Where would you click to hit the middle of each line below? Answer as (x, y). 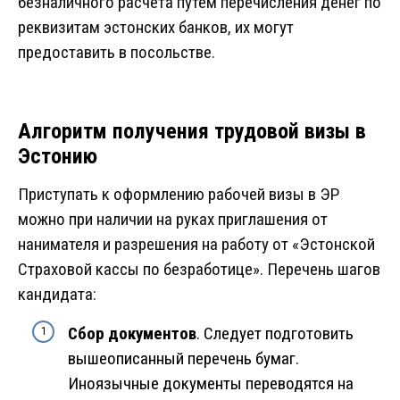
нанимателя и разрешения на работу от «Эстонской (196, 245)
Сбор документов (132, 334)
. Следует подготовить (275, 334)
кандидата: (57, 295)
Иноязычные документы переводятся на (211, 384)
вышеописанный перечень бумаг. (183, 359)
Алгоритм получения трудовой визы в (192, 132)
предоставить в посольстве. (117, 53)
